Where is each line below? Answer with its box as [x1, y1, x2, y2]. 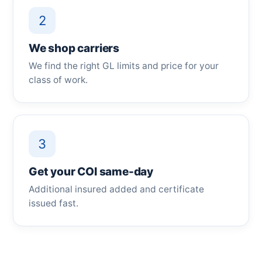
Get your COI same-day [29, 165, 154, 178]
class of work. [29, 74, 88, 85]
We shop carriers [29, 42, 119, 55]
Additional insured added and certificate [29, 184, 204, 195]
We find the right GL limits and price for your [29, 60, 219, 71]
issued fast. [29, 198, 78, 209]
